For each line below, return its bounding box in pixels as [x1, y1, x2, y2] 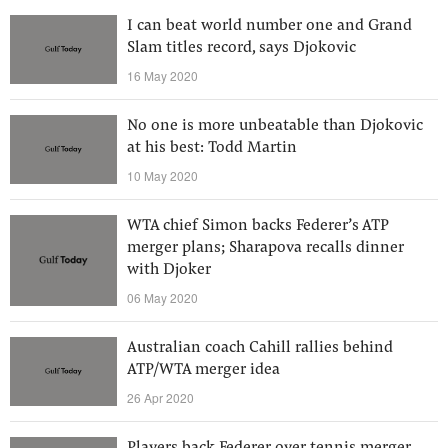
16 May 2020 [127, 67, 198, 84]
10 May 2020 [127, 167, 198, 184]
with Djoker [127, 262, 211, 278]
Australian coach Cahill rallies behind [127, 340, 393, 356]
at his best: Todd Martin [127, 140, 297, 156]
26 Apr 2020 [127, 389, 194, 406]
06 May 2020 [127, 289, 198, 306]
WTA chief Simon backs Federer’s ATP [127, 218, 389, 234]
